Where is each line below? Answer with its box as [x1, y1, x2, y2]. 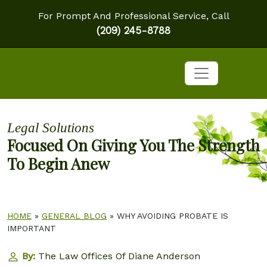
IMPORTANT [7, 223, 56, 233]
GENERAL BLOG [42, 211, 107, 221]
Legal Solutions [7, 120, 94, 135]
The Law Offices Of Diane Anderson [38, 250, 200, 262]
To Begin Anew [7, 153, 110, 174]
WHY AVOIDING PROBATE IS [117, 211, 228, 221]
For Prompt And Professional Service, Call [38, 10, 229, 21]
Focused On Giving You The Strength [7, 135, 260, 156]
